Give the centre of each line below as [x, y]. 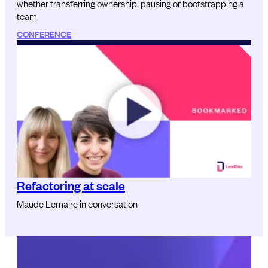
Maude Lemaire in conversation [77, 203]
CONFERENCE [44, 33]
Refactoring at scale [71, 185]
